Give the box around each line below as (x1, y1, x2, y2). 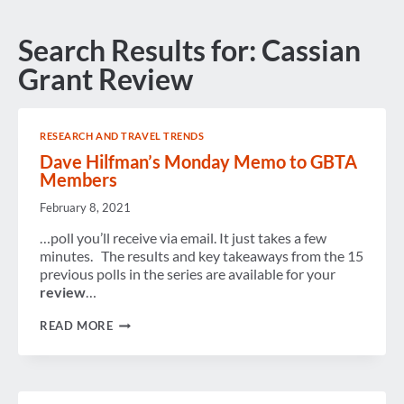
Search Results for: (18, 32, 262, 69)
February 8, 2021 (40, 200, 131, 216)
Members (40, 169, 117, 191)
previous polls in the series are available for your (40, 265, 335, 283)
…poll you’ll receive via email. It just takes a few (40, 229, 326, 247)
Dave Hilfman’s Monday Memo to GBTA (40, 151, 357, 173)
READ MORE (40, 318, 114, 334)
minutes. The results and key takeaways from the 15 (40, 247, 363, 265)
